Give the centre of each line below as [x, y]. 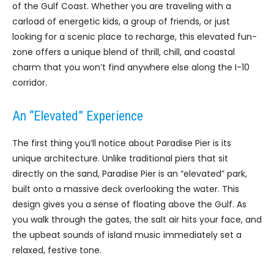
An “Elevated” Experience [78, 116]
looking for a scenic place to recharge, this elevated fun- [135, 37]
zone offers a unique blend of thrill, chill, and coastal [124, 52]
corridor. [30, 83]
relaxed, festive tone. [57, 250]
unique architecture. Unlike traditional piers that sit [120, 159]
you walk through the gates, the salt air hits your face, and [137, 220]
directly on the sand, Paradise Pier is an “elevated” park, [130, 174]
